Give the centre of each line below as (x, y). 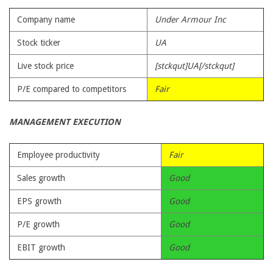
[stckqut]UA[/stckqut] (194, 66)
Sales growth (41, 178)
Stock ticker (39, 43)
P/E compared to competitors (72, 89)
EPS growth (39, 201)
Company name (46, 19)
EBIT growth (41, 247)
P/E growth (38, 224)
